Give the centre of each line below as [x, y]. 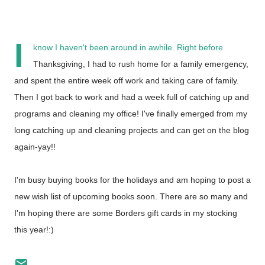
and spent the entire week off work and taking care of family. [127, 80]
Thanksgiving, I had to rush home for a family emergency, [141, 64]
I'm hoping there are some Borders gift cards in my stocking [126, 213]
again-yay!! [35, 147]
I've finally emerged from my [194, 114]
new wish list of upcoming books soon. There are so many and [131, 196]
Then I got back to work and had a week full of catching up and [132, 97]
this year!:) [34, 230]
